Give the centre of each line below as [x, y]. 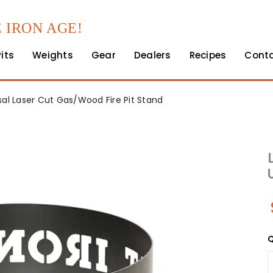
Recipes [208, 55]
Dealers [152, 55]
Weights [53, 55]
